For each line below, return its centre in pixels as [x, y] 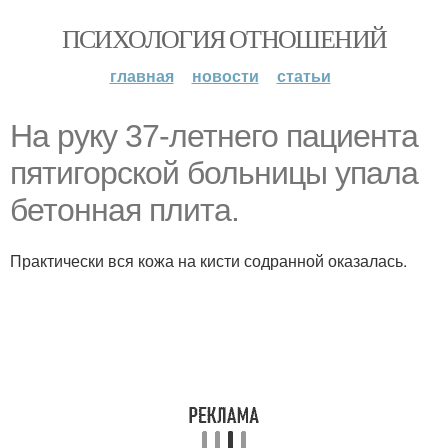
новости [225, 75]
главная [141, 75]
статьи [303, 75]
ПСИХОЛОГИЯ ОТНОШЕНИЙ [224, 38]
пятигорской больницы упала [214, 173]
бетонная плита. [124, 210]
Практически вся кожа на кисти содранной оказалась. [208, 260]
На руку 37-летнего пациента [214, 136]
